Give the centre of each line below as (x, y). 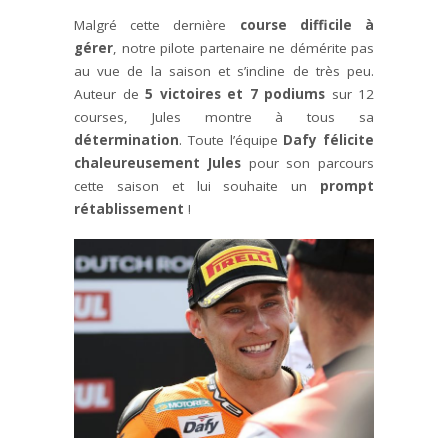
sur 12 (349, 93)
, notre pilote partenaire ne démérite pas (243, 47)
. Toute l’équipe (231, 139)
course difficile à (307, 24)
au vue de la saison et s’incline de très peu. (224, 70)
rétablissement (129, 208)
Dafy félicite (328, 139)
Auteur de (109, 93)
